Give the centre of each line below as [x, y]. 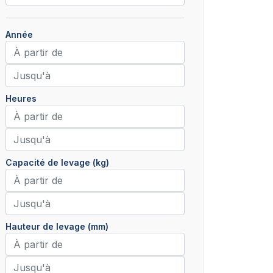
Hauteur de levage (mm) [57, 226]
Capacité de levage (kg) [57, 162]
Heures [21, 98]
